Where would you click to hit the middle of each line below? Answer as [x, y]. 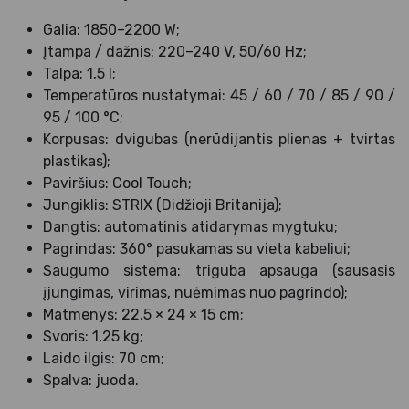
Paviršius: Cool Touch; [117, 183]
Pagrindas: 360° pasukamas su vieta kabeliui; [197, 248]
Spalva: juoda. [91, 380]
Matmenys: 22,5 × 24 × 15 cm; [143, 314]
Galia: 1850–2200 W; [111, 29]
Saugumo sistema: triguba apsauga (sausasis [219, 270]
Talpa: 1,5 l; [79, 73]
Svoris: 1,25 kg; [93, 336]
